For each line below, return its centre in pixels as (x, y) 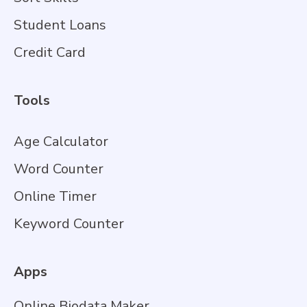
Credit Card (50, 53)
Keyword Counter (69, 224)
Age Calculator (61, 142)
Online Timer (55, 197)
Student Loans (60, 25)
